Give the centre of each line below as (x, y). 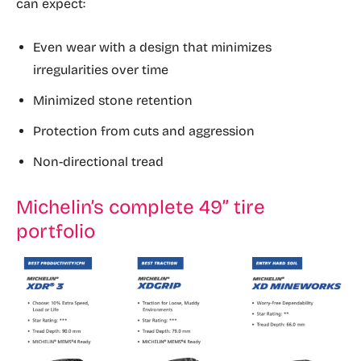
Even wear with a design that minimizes (152, 48)
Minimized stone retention (113, 101)
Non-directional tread (98, 162)
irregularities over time (101, 70)
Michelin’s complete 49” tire (141, 207)
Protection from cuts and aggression (144, 131)
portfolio (56, 232)
